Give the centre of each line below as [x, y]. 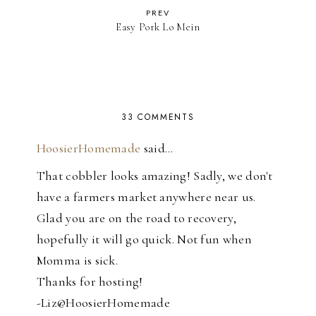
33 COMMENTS [158, 117]
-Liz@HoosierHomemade [103, 303]
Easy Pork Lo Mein [158, 27]
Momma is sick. [77, 261]
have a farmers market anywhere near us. [146, 197]
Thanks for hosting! [90, 282]
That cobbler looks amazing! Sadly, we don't [154, 176]
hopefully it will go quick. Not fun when [144, 239]
